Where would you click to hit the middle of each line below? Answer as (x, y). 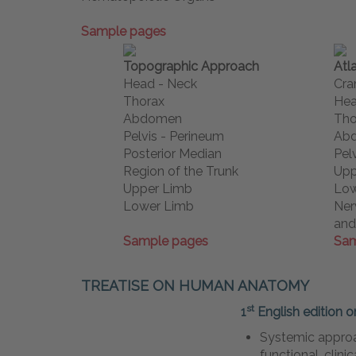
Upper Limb (158, 189)
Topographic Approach (191, 67)
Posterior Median (172, 154)
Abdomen (153, 119)
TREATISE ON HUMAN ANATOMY (195, 286)
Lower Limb (159, 207)
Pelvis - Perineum (174, 137)
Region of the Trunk (181, 172)
